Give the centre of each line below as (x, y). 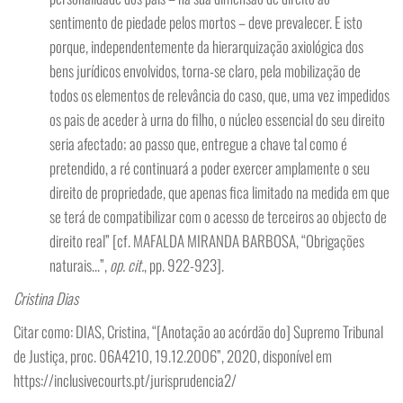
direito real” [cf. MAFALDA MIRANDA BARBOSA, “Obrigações (207, 241)
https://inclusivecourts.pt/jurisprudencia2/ (125, 380)
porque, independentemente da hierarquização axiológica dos (206, 46)
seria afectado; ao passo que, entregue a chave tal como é (198, 143)
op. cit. (127, 265)
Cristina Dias (46, 298)
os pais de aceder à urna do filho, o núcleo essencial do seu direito (217, 119)
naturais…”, (80, 265)
